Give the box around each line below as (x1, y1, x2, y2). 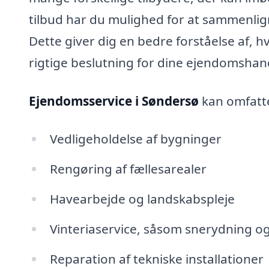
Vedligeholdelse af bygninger (49, 130, 222, 148)
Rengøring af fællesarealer (49, 160, 207, 178)
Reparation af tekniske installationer (49, 250, 264, 267)
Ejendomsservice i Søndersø (29, 92, 199, 109)
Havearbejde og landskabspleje (49, 190, 235, 208)
